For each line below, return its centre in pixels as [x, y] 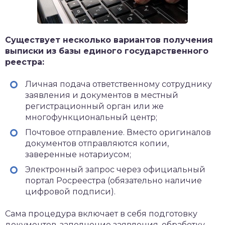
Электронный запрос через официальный [115, 170]
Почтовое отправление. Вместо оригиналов [118, 132]
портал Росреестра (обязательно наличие [114, 181]
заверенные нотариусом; [78, 154]
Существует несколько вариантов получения [109, 40]
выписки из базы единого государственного [107, 51]
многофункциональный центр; [91, 117]
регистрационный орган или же [94, 106]
